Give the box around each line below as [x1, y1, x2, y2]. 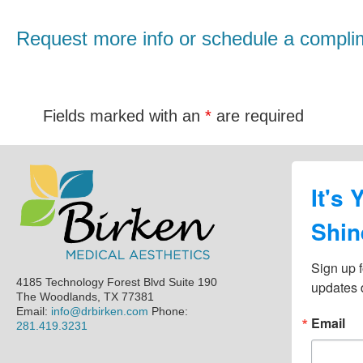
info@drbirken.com [51, 305, 148, 318]
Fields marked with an [43, 107, 206, 126]
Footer [16, 164, 87, 191]
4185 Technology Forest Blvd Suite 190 [16, 275, 217, 289]
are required [211, 107, 305, 126]
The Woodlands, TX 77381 [16, 290, 154, 304]
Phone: [148, 305, 188, 318]
